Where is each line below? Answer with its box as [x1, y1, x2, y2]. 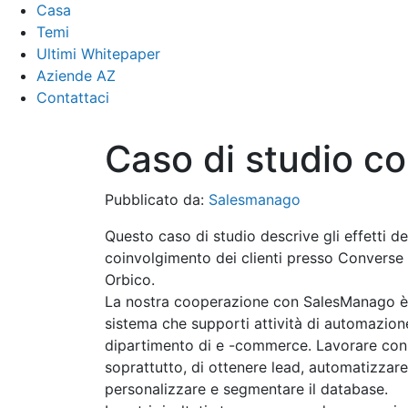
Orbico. [104, 270, 155, 289]
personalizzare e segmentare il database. [104, 379, 388, 398]
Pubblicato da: [104, 189, 209, 209]
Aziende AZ [36, 66, 116, 85]
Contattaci [36, 87, 109, 107]
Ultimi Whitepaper [36, 44, 160, 63]
